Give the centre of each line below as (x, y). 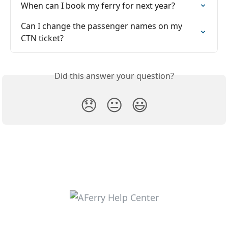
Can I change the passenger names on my (103, 26)
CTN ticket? (42, 38)
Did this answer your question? (114, 76)
